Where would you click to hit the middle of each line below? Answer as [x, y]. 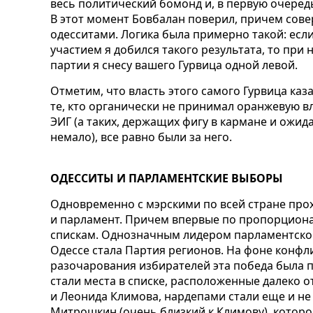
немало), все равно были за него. [141, 137]
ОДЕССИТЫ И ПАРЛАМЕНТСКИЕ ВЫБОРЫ [167, 178]
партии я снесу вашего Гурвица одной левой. [174, 65]
